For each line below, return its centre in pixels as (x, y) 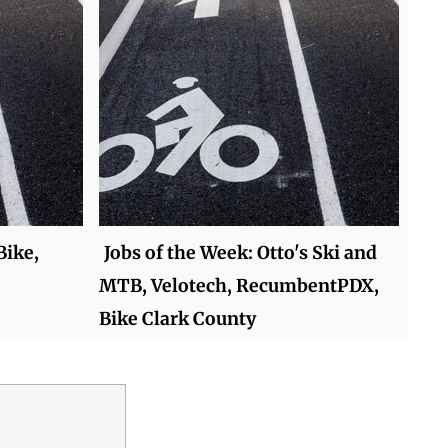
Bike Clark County (177, 318)
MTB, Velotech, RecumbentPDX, (238, 285)
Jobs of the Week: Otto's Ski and (240, 252)
